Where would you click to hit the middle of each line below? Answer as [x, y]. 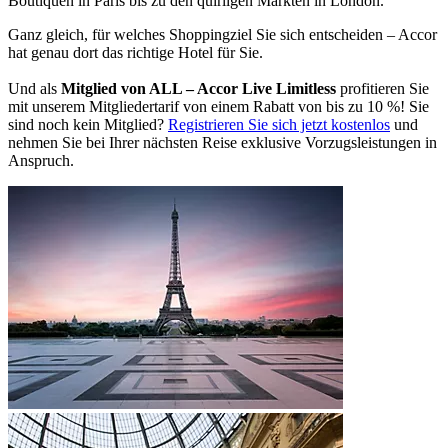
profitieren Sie [382, 89]
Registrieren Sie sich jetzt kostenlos [279, 125]
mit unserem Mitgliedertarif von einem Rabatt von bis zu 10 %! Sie [218, 107]
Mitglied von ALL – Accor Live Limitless [198, 89]
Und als [34, 89]
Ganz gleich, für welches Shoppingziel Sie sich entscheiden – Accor [222, 35]
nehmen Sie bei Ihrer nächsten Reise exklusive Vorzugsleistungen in [222, 143]
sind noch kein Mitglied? [88, 125]
